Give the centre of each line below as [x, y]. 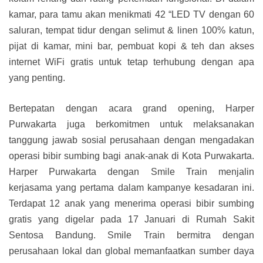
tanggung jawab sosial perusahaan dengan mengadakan [131, 140]
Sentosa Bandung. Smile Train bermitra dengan [131, 235]
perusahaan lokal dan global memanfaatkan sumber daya [131, 251]
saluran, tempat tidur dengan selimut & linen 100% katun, [131, 31]
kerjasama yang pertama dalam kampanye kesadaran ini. [131, 188]
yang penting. [37, 78]
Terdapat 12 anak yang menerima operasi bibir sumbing [131, 204]
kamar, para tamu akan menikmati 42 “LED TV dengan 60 [131, 15]
